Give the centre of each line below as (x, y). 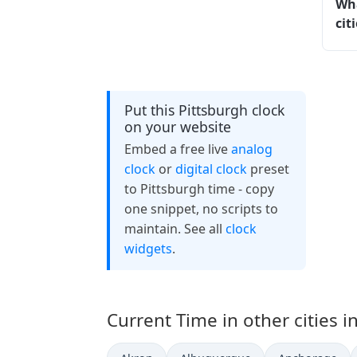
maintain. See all (175, 228)
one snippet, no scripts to (201, 208)
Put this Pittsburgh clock (204, 110)
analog (251, 149)
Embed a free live (177, 149)
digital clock (211, 169)
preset (268, 169)
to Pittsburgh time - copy (199, 188)
